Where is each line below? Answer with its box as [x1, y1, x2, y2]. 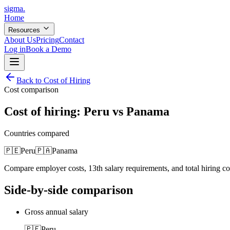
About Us [4, 35, 36, 44]
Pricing [36, 35, 59, 44]
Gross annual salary [25, 207, 88, 216]
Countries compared [4, 128, 69, 138]
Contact [59, 35, 84, 44]
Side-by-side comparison [4, 183, 133, 197]
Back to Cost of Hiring [16, 76, 90, 85]
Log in [4, 45, 26, 53]
